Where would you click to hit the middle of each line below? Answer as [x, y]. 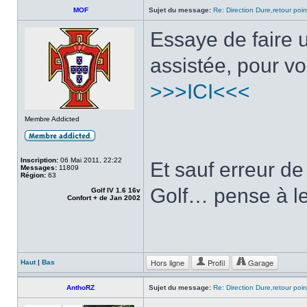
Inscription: [39, 160]
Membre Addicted [52, 119]
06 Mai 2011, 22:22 [90, 160]
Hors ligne [168, 262]
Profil [215, 262]
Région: [33, 175]
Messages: [39, 168]
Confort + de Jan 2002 [104, 198]
